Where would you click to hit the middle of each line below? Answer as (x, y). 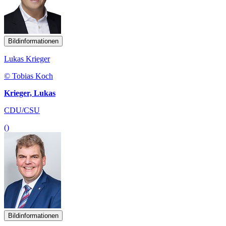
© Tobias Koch (29, 76)
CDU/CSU (22, 110)
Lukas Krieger (27, 59)
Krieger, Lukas (30, 93)
